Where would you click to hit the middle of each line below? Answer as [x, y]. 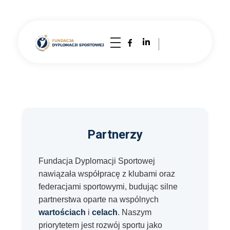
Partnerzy [115, 135]
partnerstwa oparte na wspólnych [99, 199]
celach [105, 212]
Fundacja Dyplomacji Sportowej [97, 161]
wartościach [62, 212]
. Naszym [135, 212]
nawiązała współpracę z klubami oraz [107, 174]
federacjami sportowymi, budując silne [108, 186]
